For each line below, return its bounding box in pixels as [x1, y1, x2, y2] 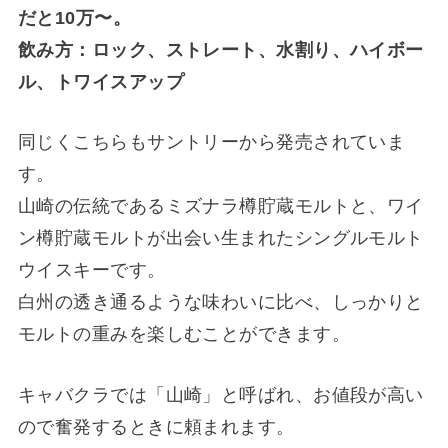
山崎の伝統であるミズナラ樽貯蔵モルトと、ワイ [17, 196, 424, 217]
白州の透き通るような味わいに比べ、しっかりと [17, 292, 424, 313]
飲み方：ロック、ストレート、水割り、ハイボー [17, 39, 424, 60]
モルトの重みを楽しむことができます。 [17, 324, 351, 345]
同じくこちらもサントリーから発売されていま [17, 132, 406, 153]
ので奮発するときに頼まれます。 [17, 417, 295, 438]
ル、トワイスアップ [17, 71, 184, 92]
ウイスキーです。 [17, 260, 166, 281]
